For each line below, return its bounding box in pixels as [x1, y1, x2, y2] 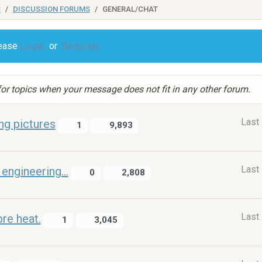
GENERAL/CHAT [102, 5, 158, 13]
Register [62, 40, 101, 51]
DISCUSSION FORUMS [13, 5, 90, 13]
